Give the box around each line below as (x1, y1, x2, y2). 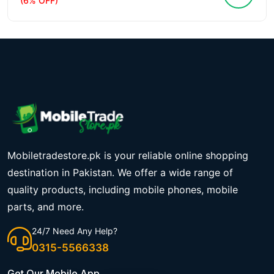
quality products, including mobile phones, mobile (7, 183, 238, 196)
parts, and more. (7, 201, 84, 213)
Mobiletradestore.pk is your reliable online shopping (7, 149, 248, 162)
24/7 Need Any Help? (32, 225, 117, 236)
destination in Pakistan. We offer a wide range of (7, 166, 233, 179)
